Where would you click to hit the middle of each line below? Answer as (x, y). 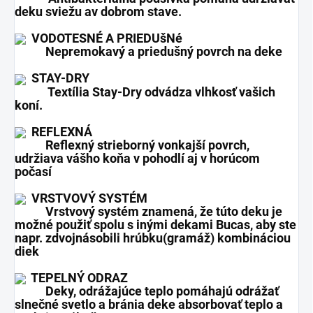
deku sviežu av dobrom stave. (98, 12)
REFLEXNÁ (59, 131)
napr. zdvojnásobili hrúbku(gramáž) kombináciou (153, 238)
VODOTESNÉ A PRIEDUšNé (104, 38)
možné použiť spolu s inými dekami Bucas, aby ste (155, 225)
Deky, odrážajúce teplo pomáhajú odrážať (147, 291)
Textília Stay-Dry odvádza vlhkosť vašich (145, 92)
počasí (35, 171)
